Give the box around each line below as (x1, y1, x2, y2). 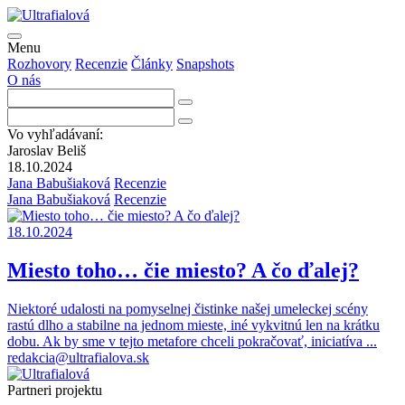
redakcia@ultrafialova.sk (7, 349, 149, 365)
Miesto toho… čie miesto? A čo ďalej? (7, 258, 359, 282)
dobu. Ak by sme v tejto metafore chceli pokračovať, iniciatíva (7, 333, 366, 349)
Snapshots (176, 56, 234, 71)
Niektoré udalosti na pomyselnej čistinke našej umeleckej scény (7, 300, 368, 316)
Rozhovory (7, 56, 71, 71)
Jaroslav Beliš (7, 143, 86, 158)
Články (131, 56, 173, 71)
